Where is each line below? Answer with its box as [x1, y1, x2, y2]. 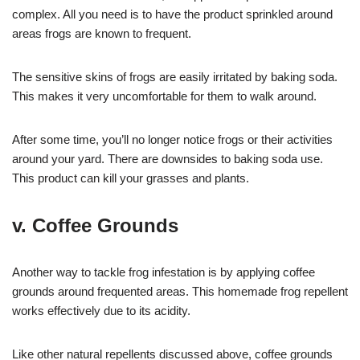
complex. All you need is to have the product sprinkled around [12, 6, 333, 21]
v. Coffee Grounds [12, 214, 178, 236]
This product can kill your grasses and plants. [12, 170, 249, 185]
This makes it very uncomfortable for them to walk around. [12, 88, 317, 103]
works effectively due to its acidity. [12, 303, 190, 317]
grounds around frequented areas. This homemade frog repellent [12, 284, 348, 298]
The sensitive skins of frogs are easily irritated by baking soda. [12, 69, 337, 84]
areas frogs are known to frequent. [12, 26, 191, 40]
